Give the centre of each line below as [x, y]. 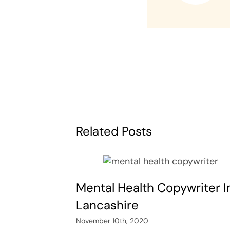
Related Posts [114, 131]
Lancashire [108, 205]
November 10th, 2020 [112, 221]
